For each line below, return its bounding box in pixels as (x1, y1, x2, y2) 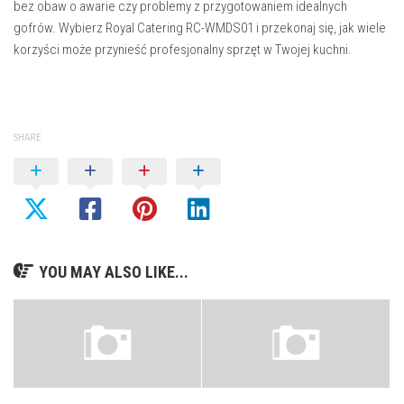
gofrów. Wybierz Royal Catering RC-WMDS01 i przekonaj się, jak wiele (14, 20, 386, 36)
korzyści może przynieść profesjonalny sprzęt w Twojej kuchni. (14, 41, 352, 58)
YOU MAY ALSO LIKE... (39, 262, 188, 281)
